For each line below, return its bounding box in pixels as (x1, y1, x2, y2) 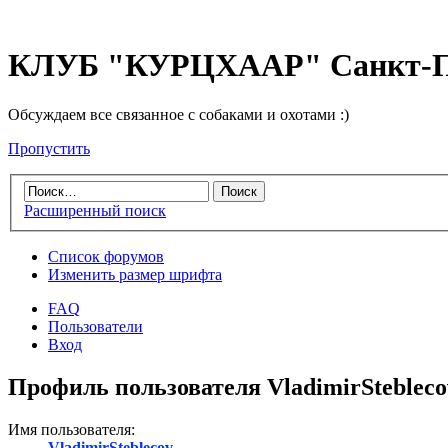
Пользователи (48, 318, 143, 336)
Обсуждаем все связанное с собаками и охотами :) (8, 105, 349, 123)
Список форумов (48, 248, 164, 266)
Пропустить (8, 139, 90, 157)
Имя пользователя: (8, 421, 135, 439)
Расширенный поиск (24, 202, 166, 220)
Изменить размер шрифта (48, 266, 222, 284)
